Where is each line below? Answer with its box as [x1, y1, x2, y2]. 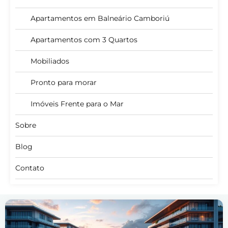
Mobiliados [31, 56, 69, 66]
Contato [15, 163, 44, 173]
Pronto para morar [31, 78, 97, 88]
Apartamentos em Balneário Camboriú [31, 14, 169, 23]
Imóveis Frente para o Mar [31, 99, 124, 109]
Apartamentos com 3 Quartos [31, 35, 137, 45]
